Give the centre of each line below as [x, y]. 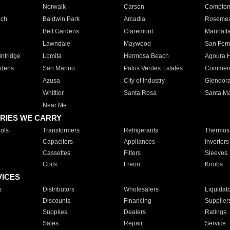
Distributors [58, 189]
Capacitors [57, 142]
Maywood [137, 44]
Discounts [56, 201]
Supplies [55, 212]
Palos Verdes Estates [153, 68]
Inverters [217, 142]
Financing [137, 201]
